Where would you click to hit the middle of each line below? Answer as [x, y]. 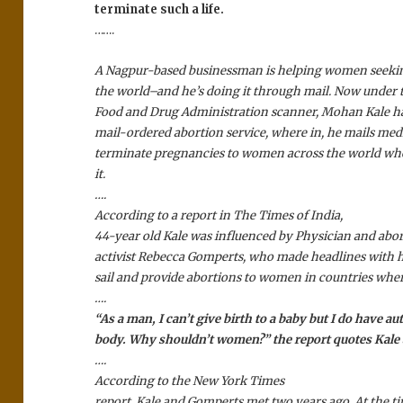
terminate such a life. [160, 10]
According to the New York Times [190, 381]
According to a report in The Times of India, [219, 216]
